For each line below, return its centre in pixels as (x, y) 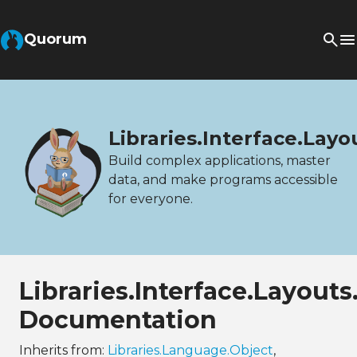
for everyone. (151, 198)
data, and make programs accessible (223, 179)
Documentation (118, 320)
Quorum (55, 39)
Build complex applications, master (220, 160)
